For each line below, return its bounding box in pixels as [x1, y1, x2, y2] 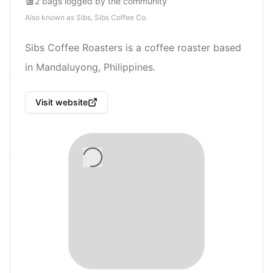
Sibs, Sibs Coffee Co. [76, 12, 147, 22]
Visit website [35, 97, 88, 107]
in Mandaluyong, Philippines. [25, 60, 155, 73]
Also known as [25, 12, 76, 22]
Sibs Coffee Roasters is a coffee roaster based [25, 41, 241, 54]
